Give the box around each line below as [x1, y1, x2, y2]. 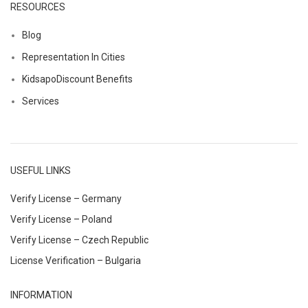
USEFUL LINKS [10, 164, 71, 176]
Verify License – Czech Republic [10, 234, 148, 245]
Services [22, 95, 59, 107]
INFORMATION [10, 289, 72, 300]
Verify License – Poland [10, 213, 112, 225]
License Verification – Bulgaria [10, 254, 141, 266]
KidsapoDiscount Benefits [22, 73, 133, 85]
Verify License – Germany [10, 192, 122, 204]
